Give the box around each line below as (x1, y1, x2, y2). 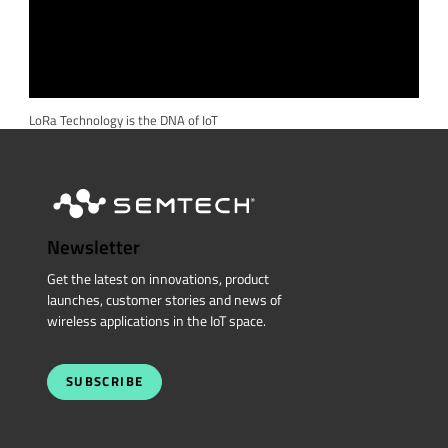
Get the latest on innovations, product (46, 267, 269, 290)
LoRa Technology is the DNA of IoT (28, 110, 218, 130)
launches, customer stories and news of (46, 288, 282, 311)
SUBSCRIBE (65, 371, 144, 391)
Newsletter (46, 232, 140, 263)
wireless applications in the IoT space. (46, 309, 266, 332)
